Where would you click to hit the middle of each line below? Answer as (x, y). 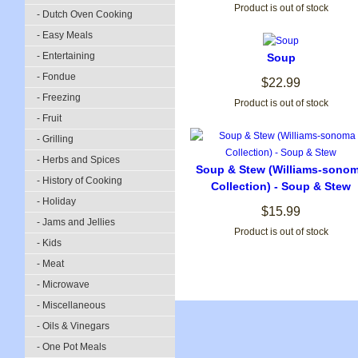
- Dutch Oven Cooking (85, 14)
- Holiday (56, 201)
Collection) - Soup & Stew (281, 186)
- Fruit (49, 118)
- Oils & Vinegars (73, 326)
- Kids (49, 243)
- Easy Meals (65, 35)
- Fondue (56, 77)
